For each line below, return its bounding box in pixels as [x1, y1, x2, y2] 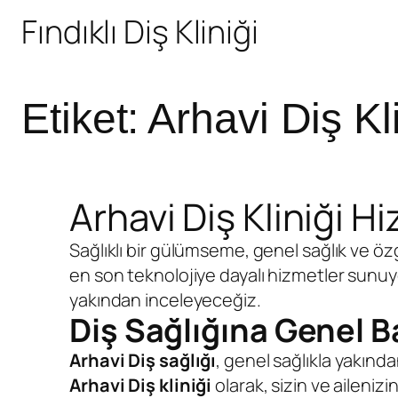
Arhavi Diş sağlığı [69, 348, 217, 373]
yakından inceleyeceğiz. [69, 288, 261, 313]
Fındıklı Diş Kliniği [21, 9, 259, 53]
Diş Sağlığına [69, 308, 268, 353]
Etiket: [21, 95, 148, 143]
